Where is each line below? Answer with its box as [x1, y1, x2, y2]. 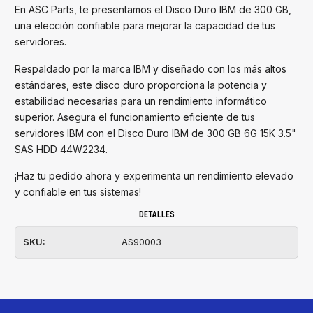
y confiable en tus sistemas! [15, 186, 141, 198]
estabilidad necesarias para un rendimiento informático [15, 94, 267, 107]
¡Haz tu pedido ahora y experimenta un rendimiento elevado [15, 170, 293, 182]
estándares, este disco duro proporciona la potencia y [15, 78, 267, 91]
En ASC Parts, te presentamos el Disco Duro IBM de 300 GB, [15, 3, 291, 15]
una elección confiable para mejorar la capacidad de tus [15, 19, 275, 31]
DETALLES [138, 210, 175, 220]
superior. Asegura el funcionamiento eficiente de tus [15, 110, 255, 123]
